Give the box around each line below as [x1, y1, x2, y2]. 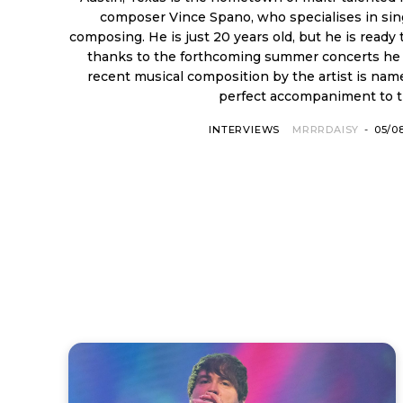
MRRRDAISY [292, 122, 360, 136]
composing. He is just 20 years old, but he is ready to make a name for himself [68, 28, 148, 45]
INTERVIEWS [209, 122, 281, 136]
